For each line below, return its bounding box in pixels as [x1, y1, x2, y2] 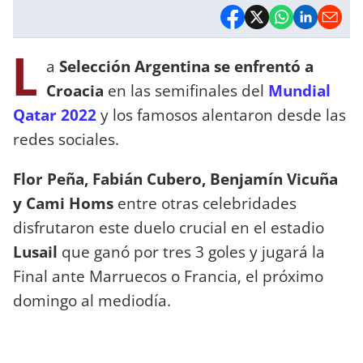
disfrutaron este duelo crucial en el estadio [13, 216, 324, 238]
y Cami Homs [13, 191, 117, 214]
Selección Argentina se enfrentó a [59, 54, 314, 77]
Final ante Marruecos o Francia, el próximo [13, 264, 323, 287]
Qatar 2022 [13, 103, 96, 126]
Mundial [268, 79, 331, 101]
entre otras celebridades [117, 191, 297, 214]
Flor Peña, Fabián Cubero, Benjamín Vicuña [13, 167, 338, 190]
